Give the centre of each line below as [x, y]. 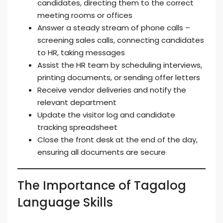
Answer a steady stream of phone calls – [114, 28]
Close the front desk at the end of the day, [117, 140]
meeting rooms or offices [85, 15]
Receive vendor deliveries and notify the [112, 90]
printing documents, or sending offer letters [119, 77]
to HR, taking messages [81, 53]
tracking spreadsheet [77, 127]
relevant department [77, 102]
